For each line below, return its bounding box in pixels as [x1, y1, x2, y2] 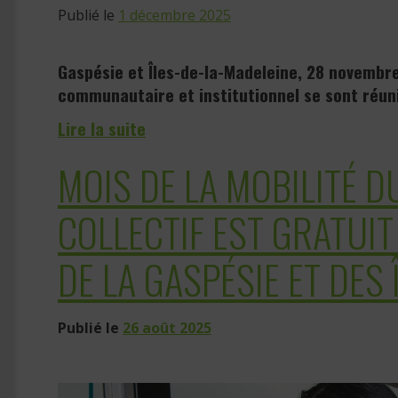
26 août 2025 [123, 318, 211, 338]
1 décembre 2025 [118, 5, 231, 26]
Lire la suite [58, 115, 146, 142]
